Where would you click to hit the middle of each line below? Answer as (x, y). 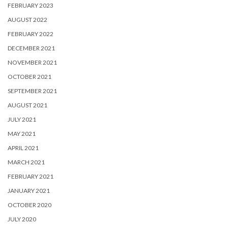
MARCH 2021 (26, 162)
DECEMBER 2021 (31, 48)
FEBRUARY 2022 (31, 34)
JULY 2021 (22, 119)
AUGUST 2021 (27, 105)
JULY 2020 (22, 219)
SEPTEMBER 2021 (32, 91)
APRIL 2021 (23, 148)
